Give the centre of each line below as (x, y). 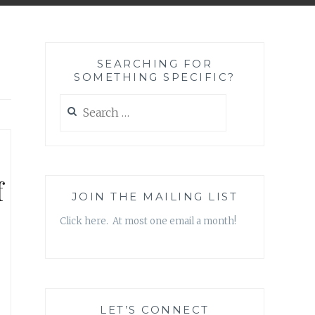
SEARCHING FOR (155, 64)
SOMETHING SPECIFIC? (155, 77)
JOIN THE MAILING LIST (155, 197)
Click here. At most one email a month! (148, 221)
